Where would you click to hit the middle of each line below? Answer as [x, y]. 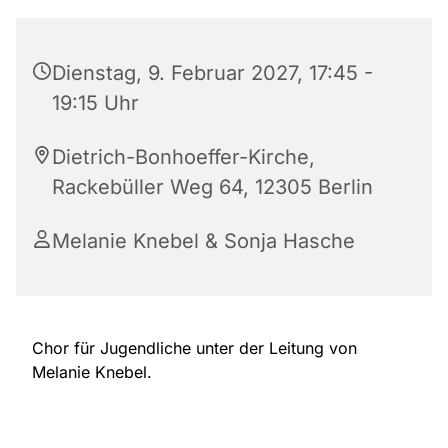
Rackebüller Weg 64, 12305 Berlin [212, 187]
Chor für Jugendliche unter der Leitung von [194, 348]
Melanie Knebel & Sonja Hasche [203, 241]
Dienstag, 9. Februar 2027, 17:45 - [212, 73]
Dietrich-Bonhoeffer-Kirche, [183, 157]
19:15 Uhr [95, 103]
